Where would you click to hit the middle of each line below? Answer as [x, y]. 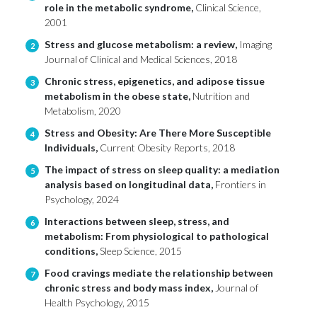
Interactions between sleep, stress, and [137, 221]
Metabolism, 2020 [83, 111]
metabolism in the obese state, [119, 96]
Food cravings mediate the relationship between [159, 273]
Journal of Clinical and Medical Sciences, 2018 [141, 59]
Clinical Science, [228, 8]
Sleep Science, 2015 [141, 251]
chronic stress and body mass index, [130, 288]
